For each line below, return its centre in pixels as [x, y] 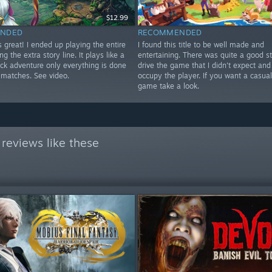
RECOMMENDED [170, 32]
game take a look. [168, 86]
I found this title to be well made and [201, 45]
